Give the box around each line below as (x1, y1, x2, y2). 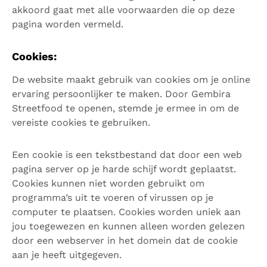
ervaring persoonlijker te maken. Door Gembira (12, 88, 231, 100)
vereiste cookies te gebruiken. (12, 117, 150, 128)
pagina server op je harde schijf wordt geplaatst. (12, 163, 236, 175)
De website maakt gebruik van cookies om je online (12, 74, 250, 85)
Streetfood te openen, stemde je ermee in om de (12, 103, 239, 114)
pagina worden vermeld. (12, 18, 123, 30)
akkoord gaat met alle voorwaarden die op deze (12, 4, 235, 15)
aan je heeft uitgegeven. (12, 249, 122, 260)
